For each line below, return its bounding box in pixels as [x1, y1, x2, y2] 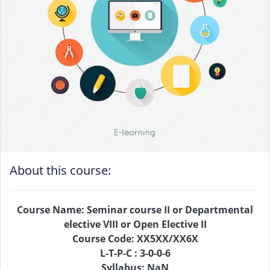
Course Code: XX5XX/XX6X [72, 231, 198, 245]
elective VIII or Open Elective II [63, 217, 207, 231]
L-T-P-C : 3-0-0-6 [99, 246, 171, 260]
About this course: [10, 162, 111, 178]
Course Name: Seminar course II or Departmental [17, 202, 253, 216]
